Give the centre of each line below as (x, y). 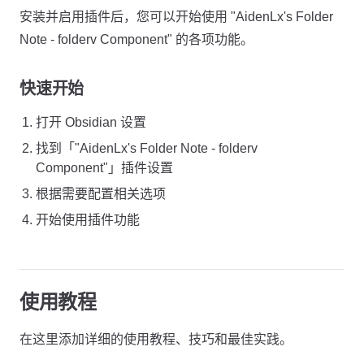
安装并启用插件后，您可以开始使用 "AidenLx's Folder (176, 17)
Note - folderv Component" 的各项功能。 (136, 39)
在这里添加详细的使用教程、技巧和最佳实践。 (156, 339)
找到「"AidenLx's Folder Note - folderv (147, 148)
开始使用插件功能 (88, 220)
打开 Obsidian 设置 (91, 122)
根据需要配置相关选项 (101, 194)
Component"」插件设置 (104, 168)
